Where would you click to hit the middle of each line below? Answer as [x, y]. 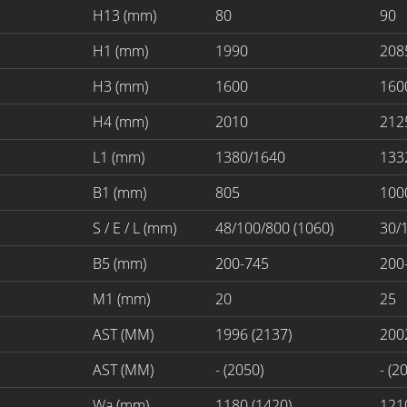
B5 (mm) [119, 263]
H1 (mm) [120, 50]
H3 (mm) [120, 86]
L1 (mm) [119, 157]
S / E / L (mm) [134, 228]
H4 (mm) [120, 121]
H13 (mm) [124, 15]
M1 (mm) [121, 298]
